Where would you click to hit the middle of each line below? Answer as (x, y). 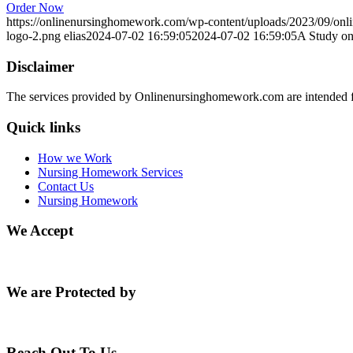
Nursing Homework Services (110, 172)
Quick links (43, 128)
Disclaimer (40, 66)
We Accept (40, 231)
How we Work (75, 158)
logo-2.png (33, 35)
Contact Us (66, 186)
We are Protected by (71, 292)
